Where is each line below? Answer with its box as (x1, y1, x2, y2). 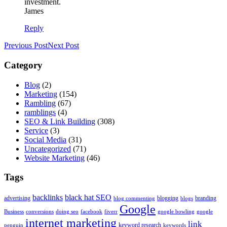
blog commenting (113, 196, 155, 202)
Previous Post (4, 41, 48, 50)
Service (24, 126, 48, 135)
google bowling (158, 209, 195, 215)
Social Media (24, 135, 66, 144)
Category (4, 59, 43, 70)
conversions (26, 209, 54, 215)
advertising (4, 195, 30, 202)
